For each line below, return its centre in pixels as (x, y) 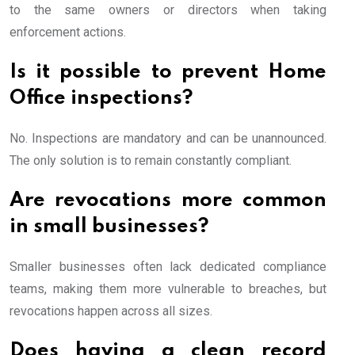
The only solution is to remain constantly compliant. (151, 160)
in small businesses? (109, 227)
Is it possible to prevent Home (168, 72)
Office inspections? (101, 98)
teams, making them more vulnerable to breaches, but (168, 288)
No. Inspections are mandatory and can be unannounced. (168, 138)
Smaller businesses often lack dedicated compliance (168, 266)
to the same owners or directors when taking (168, 10)
